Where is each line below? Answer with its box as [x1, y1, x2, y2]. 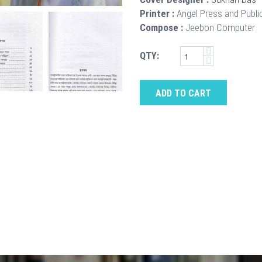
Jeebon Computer [185, 22, 255, 33]
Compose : [140, 22, 183, 33]
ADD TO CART [156, 88, 211, 99]
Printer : [140, 8, 174, 19]
